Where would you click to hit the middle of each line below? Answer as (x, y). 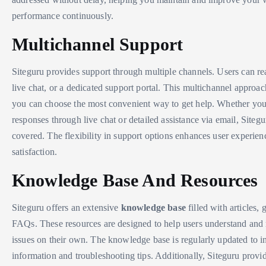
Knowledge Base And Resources (135, 180)
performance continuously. (63, 15)
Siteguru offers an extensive (66, 207)
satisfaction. (35, 151)
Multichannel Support (98, 44)
